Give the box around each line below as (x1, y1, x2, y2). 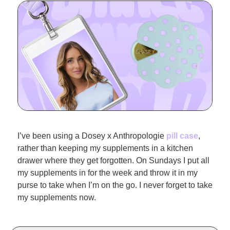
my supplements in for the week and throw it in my (17, 168, 198, 177)
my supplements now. (17, 193, 96, 202)
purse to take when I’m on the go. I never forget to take (17, 180, 213, 189)
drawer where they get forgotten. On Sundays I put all (17, 156, 209, 165)
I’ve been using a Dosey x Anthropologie (17, 131, 166, 140)
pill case (166, 131, 198, 140)
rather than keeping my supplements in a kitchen (17, 143, 193, 152)
